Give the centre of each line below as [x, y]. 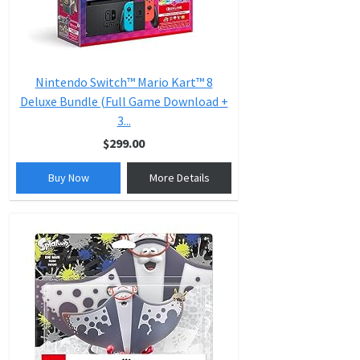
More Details [179, 178]
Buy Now [68, 178]
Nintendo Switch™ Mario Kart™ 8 [124, 82]
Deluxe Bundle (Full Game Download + [124, 101]
